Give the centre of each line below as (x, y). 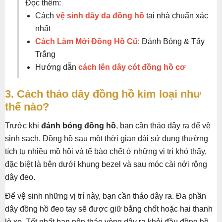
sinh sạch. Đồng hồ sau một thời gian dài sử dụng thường (107, 138)
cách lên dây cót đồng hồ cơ (132, 67)
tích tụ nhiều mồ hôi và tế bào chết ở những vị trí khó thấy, (106, 151)
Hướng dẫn (57, 67)
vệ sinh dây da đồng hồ (100, 15)
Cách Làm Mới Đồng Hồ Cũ (86, 41)
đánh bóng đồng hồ (79, 125)
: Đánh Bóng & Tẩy (171, 41)
